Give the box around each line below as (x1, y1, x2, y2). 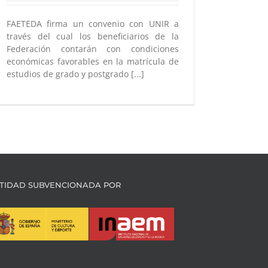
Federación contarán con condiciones (7, 43, 179, 54)
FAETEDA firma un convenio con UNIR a (7, 18, 179, 29)
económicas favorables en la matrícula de (7, 56, 179, 67)
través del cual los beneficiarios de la (7, 31, 179, 42)
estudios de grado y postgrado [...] (7, 68, 144, 80)
